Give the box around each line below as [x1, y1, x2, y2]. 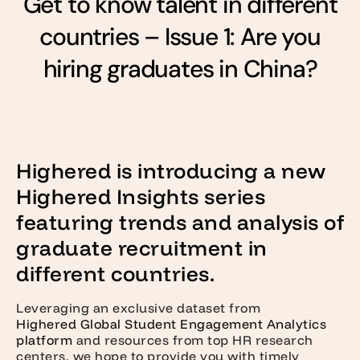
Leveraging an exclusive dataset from [16, 300, 260, 317]
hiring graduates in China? [43, 53, 317, 85]
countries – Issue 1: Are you [39, 21, 321, 53]
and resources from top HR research [72, 332, 313, 349]
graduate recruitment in [16, 235, 268, 262]
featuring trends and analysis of [16, 209, 344, 236]
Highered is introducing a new [16, 157, 326, 185]
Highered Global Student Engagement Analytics [16, 316, 326, 333]
